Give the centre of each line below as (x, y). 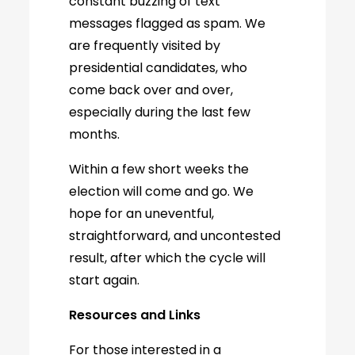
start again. (105, 280)
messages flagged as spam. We (168, 23)
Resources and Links (135, 315)
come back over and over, (151, 90)
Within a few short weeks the (159, 169)
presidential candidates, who (158, 68)
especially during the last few (160, 112)
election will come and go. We (162, 191)
